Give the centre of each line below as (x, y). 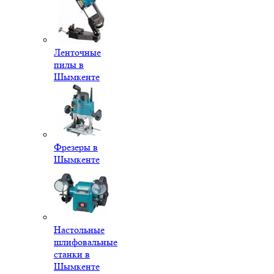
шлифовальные (86, 242)
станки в (72, 254)
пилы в (69, 64)
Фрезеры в (76, 147)
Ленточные (77, 52)
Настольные (79, 229)
